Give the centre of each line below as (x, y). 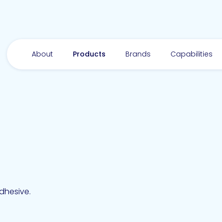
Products (89, 54)
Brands (138, 54)
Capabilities (192, 54)
